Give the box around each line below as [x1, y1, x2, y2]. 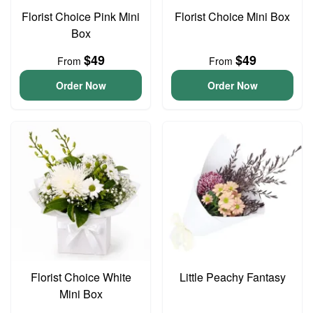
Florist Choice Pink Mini [22, 8, 140, 24]
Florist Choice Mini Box [175, 8, 290, 24]
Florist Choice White [30, 269, 131, 285]
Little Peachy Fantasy [179, 269, 286, 285]
